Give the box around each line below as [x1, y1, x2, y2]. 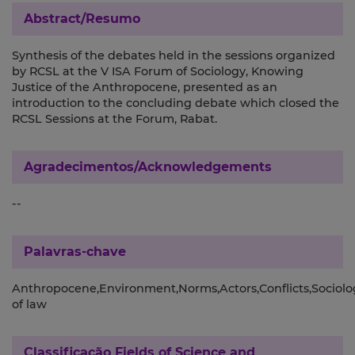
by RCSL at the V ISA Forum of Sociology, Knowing [12, 64, 303, 79]
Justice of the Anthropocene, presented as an [12, 80, 277, 95]
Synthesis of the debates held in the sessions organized [12, 48, 335, 63]
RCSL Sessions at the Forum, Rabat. [12, 112, 217, 127]
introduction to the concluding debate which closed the [12, 96, 339, 111]
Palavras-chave [24, 244, 126, 260]
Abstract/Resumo [24, 11, 140, 27]
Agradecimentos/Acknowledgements [24, 159, 272, 175]
